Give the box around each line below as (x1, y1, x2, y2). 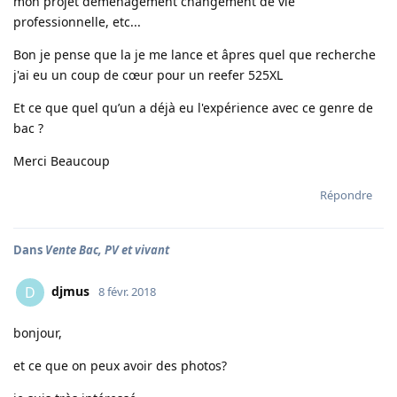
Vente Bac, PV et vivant (45, 242, 169, 258)
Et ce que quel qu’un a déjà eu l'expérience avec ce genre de (13, 99, 373, 116)
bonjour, (13, 324, 62, 341)
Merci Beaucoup (13, 152, 110, 169)
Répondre (320, 187, 372, 203)
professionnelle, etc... (13, 13, 141, 30)
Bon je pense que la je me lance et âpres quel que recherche (13, 46, 376, 63)
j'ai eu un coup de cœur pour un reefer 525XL (13, 66, 283, 83)
